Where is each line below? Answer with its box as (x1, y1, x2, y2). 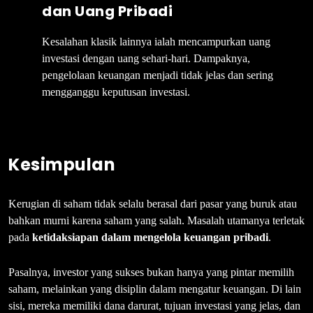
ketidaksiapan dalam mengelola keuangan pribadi (32, 231, 268, 243)
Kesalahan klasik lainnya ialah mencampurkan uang (42, 35, 270, 48)
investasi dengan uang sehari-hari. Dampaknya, (42, 52, 250, 64)
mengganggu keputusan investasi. (42, 85, 190, 98)
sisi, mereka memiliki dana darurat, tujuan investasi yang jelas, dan (8, 299, 300, 312)
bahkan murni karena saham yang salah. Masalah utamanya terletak (8, 214, 305, 226)
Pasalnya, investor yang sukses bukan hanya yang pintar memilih (8, 265, 294, 278)
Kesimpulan (8, 152, 115, 176)
